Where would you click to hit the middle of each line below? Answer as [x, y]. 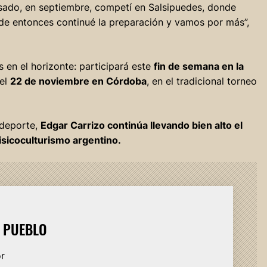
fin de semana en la [198, 66]
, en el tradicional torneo [201, 81]
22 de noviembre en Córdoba [78, 81]
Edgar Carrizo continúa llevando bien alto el [141, 125]
